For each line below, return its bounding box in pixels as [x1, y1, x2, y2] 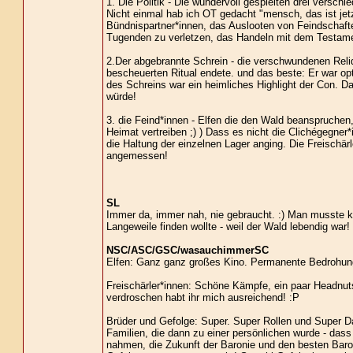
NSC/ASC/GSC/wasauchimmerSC [106, 244, 269, 256]
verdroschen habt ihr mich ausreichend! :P [106, 292, 299, 303]
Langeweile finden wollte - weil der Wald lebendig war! [106, 221, 350, 232]
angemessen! [106, 150, 168, 162]
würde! [106, 91, 136, 102]
